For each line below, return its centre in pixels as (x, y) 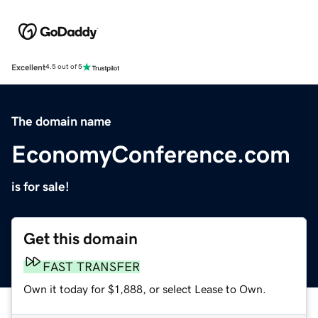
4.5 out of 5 (64, 67)
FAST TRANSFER (91, 267)
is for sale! (40, 186)
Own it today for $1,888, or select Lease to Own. (145, 289)
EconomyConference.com (151, 154)
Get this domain (81, 238)
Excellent (28, 67)
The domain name (61, 121)
